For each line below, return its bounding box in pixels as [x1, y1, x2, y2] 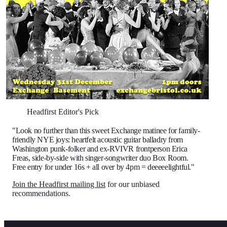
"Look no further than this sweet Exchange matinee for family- [12, 126, 200, 135]
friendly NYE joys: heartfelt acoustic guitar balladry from [12, 135, 183, 144]
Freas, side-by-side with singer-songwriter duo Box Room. [12, 154, 188, 162]
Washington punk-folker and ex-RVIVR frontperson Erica [12, 144, 187, 153]
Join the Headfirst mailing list [12, 180, 105, 188]
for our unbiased [105, 180, 160, 188]
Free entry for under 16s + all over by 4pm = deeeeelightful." [12, 163, 195, 171]
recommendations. [12, 189, 70, 198]
